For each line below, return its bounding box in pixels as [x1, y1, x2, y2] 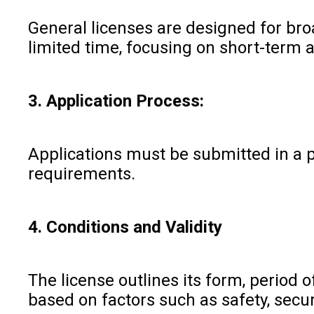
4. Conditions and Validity [28, 217, 222, 237]
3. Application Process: [28, 90, 204, 111]
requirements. [28, 163, 135, 184]
